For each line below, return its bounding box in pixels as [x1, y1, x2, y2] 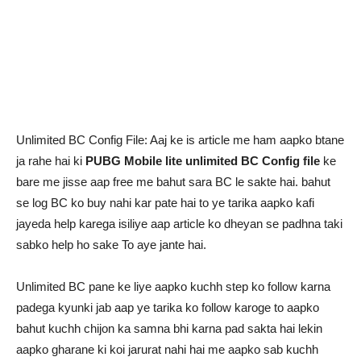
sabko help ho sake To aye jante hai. [16, 238, 206, 251]
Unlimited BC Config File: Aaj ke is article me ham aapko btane [16, 133, 344, 147]
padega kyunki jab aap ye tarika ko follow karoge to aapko [16, 301, 319, 314]
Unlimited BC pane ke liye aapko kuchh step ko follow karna [16, 280, 330, 293]
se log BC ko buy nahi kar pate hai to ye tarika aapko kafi [16, 196, 314, 210]
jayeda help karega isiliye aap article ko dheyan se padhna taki [16, 217, 342, 230]
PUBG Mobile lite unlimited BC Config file [85, 154, 320, 168]
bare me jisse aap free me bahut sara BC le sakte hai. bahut [16, 175, 330, 189]
